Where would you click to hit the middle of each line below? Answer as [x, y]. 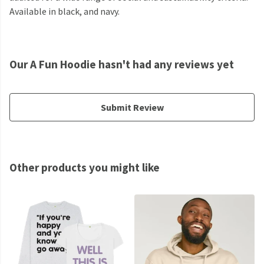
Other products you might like [85, 168]
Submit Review [132, 108]
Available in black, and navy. [65, 11]
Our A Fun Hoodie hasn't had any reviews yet [122, 65]
